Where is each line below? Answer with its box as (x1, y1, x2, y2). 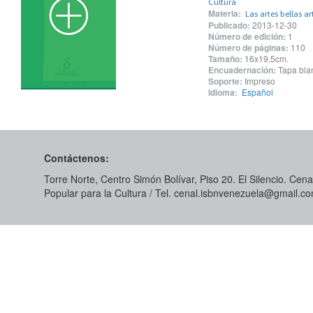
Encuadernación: (208, 64, 276, 76)
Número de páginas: (208, 41, 289, 54)
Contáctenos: (44, 151, 109, 165)
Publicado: (208, 19, 250, 31)
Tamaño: (208, 52, 242, 65)
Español (241, 86, 273, 98)
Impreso (244, 75, 275, 87)
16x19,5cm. (244, 52, 289, 64)
